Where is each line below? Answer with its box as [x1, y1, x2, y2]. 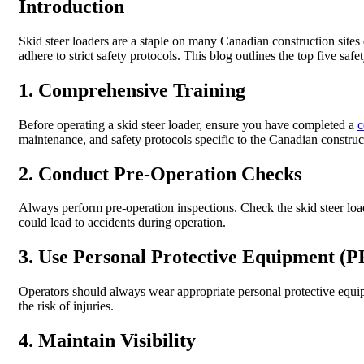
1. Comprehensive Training [19, 79, 245, 101]
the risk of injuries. [19, 299, 114, 314]
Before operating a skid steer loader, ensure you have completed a [19, 117, 357, 132]
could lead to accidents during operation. [19, 215, 226, 230]
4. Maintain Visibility [19, 330, 196, 352]
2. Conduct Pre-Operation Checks [19, 162, 301, 184]
